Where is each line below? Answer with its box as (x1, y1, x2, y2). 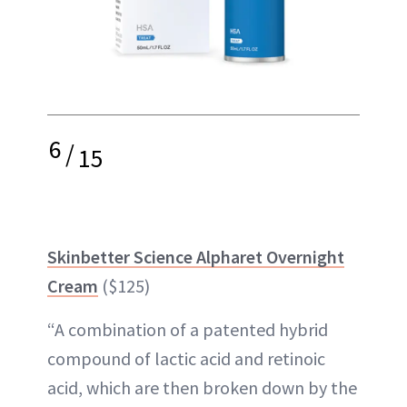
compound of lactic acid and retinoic (47, 347, 325, 370)
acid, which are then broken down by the (47, 376, 357, 399)
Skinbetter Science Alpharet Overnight (47, 245, 344, 268)
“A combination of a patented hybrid (47, 318, 328, 341)
